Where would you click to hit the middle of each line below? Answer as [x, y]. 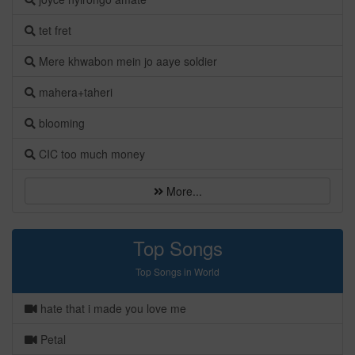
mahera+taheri [74, 92]
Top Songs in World [177, 271]
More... [182, 191]
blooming [60, 123]
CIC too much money [90, 154]
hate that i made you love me [112, 308]
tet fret [53, 30]
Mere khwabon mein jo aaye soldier [126, 61]
